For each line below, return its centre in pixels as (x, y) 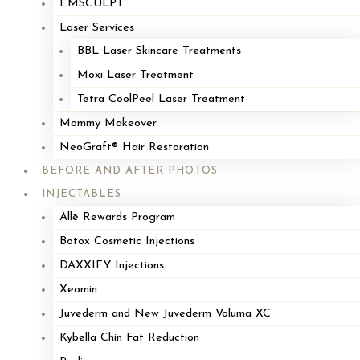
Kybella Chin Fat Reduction (129, 337)
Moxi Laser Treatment (135, 75)
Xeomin (78, 289)
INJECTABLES (81, 194)
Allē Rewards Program (117, 217)
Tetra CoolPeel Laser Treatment (161, 99)
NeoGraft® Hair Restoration (134, 147)
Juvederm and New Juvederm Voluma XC (165, 313)
